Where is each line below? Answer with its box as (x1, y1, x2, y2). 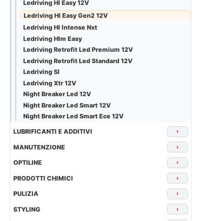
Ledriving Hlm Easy (23, 35, 82, 42)
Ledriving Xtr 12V (23, 79, 76, 87)
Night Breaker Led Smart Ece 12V (23, 112, 124, 120)
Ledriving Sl (23, 68, 60, 76)
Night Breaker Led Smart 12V (23, 101, 111, 109)
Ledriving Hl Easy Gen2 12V (24, 11, 108, 19)
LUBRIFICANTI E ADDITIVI (13, 128, 92, 136)
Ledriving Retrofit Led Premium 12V (23, 46, 133, 54)
